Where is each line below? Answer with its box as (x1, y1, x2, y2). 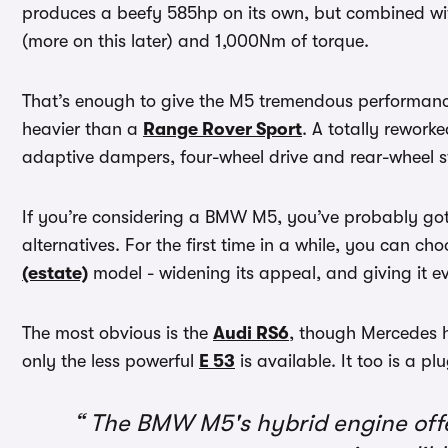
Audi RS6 (213, 323, 289, 344)
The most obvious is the (22, 323, 213, 344)
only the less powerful (22, 351, 199, 372)
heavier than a (22, 119, 143, 140)
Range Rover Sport (143, 119, 302, 140)
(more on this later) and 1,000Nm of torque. (22, 31, 369, 52)
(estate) (22, 263, 88, 284)
